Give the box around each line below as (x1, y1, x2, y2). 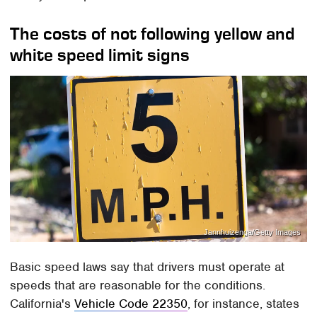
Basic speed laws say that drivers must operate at (10, 259, 285, 275)
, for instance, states (188, 296, 300, 312)
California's (10, 296, 75, 312)
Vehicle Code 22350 (74, 296, 188, 312)
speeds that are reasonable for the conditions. (10, 277, 266, 294)
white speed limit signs (10, 44, 190, 65)
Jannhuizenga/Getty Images (203, 228, 301, 237)
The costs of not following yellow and (10, 23, 295, 44)
